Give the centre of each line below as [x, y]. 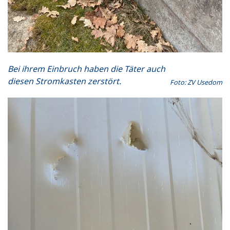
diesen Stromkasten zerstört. [64, 81]
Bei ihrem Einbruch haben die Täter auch [87, 69]
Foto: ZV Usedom [196, 82]
